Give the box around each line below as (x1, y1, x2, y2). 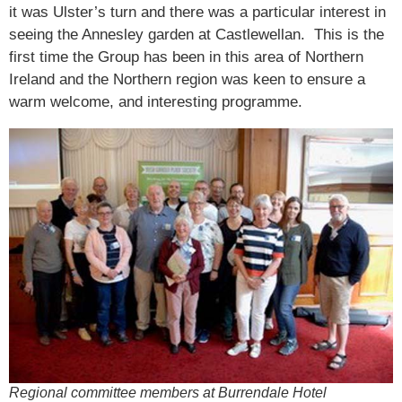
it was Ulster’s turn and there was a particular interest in (9, 3, 386, 21)
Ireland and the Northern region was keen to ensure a (9, 70, 365, 88)
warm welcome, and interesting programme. (9, 92, 302, 110)
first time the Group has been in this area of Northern (9, 48, 363, 66)
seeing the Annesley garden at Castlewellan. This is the (9, 25, 384, 43)
